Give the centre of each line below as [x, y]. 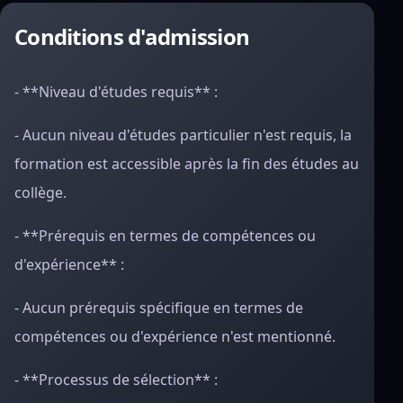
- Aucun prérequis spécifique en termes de [159, 308]
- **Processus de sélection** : [116, 380]
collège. [40, 193]
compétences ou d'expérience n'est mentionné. [175, 336]
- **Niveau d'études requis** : [116, 92]
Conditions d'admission [132, 36]
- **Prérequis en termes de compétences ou [165, 236]
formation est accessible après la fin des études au [187, 164]
